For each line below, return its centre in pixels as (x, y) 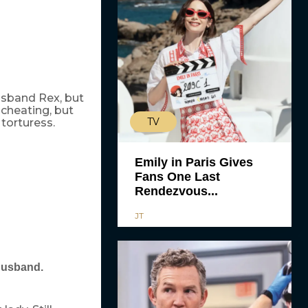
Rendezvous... (176, 191)
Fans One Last (177, 177)
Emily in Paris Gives (194, 163)
